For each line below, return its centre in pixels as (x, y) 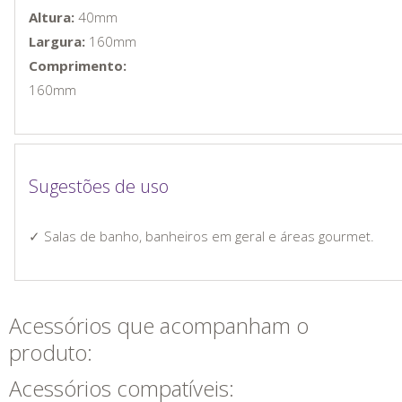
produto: (51, 352)
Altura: (52, 17)
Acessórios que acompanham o (159, 325)
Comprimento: (78, 65)
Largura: (59, 41)
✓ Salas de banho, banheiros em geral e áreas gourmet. (201, 236)
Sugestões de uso (99, 186)
